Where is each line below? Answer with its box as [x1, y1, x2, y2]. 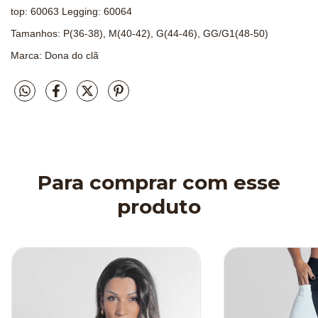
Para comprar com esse [38, 170, 280, 195]
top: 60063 [11, 5, 62, 17]
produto [117, 194, 201, 219]
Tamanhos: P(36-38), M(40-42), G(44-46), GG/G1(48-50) [11, 27, 268, 39]
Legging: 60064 [62, 5, 132, 17]
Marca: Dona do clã [11, 50, 99, 62]
